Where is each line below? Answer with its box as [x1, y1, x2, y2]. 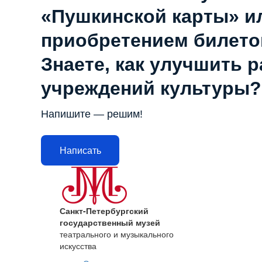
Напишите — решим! [41, 108, 143, 120]
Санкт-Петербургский [60, 205, 149, 217]
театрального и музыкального [60, 228, 174, 240]
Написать [59, 145, 101, 156]
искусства [60, 240, 96, 252]
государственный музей [60, 216, 160, 229]
